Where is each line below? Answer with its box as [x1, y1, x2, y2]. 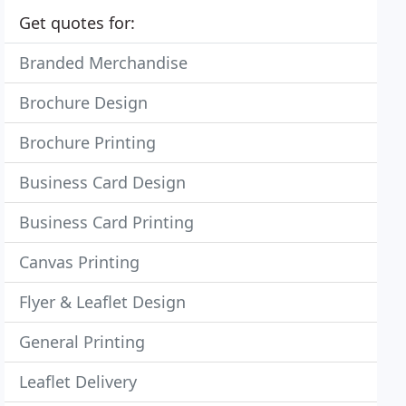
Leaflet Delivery [19, 371, 138, 392]
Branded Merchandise [19, 52, 188, 73]
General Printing [19, 331, 146, 353]
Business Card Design [19, 171, 187, 193]
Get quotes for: [19, 12, 136, 34]
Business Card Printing [19, 211, 195, 233]
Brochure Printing [19, 131, 157, 153]
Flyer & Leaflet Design [19, 291, 187, 313]
